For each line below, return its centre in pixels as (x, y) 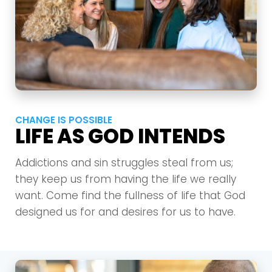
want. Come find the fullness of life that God (130, 196)
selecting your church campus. (136, 263)
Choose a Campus (136, 226)
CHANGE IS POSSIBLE (64, 120)
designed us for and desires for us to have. (125, 212)
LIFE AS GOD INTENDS (120, 136)
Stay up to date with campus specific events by (136, 246)
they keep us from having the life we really (126, 179)
